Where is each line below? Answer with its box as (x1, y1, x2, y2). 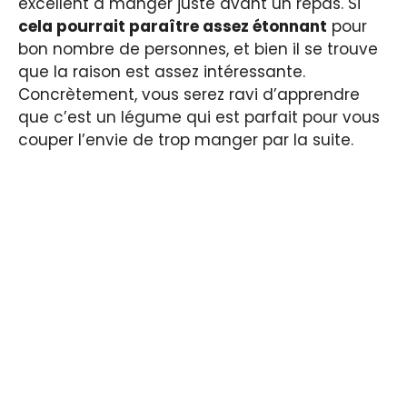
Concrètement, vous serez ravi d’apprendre (18, 83, 360, 105)
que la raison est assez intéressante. (18, 60, 305, 83)
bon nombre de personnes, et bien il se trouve (18, 37, 378, 60)
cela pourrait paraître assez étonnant (18, 15, 327, 37)
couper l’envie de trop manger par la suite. (18, 128, 353, 151)
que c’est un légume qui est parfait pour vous (18, 105, 380, 128)
